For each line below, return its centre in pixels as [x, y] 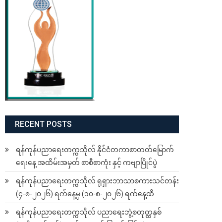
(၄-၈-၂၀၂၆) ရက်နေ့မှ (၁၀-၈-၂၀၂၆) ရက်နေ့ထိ [85, 194]
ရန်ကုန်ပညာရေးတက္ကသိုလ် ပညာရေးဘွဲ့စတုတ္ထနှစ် [89, 212]
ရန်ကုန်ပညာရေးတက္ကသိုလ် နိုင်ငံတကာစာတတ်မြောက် [95, 150]
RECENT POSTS [43, 124]
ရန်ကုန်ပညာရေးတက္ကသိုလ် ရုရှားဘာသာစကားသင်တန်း [97, 181]
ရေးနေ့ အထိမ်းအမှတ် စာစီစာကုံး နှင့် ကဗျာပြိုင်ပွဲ [86, 163]
